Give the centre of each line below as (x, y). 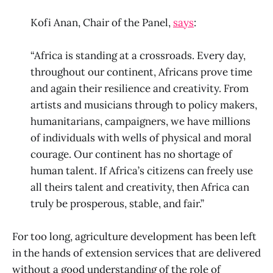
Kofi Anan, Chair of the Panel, (102, 23)
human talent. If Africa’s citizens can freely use (142, 171)
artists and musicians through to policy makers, (144, 105)
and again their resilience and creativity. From (140, 89)
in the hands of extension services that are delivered (136, 253)
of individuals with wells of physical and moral (141, 138)
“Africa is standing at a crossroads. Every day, (138, 56)
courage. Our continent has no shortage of (131, 154)
